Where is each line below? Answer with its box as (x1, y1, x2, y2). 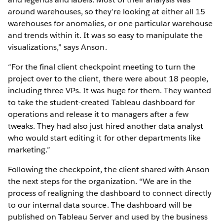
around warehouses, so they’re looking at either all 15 (8, 6, 206, 17)
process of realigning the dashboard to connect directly (8, 188, 212, 199)
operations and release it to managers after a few (8, 109, 188, 120)
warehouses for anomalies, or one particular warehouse (8, 18, 213, 29)
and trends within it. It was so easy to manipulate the (8, 30, 203, 41)
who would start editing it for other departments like (8, 133, 201, 144)
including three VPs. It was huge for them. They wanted (8, 85, 212, 96)
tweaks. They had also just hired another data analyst (8, 121, 204, 132)
